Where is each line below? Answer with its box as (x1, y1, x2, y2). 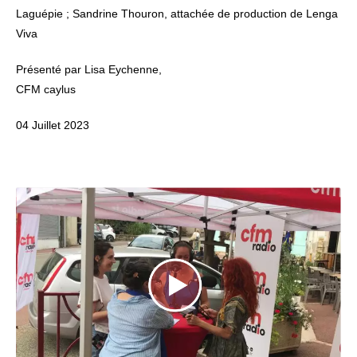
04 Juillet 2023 (16, 118, 89, 131)
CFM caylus (16, 82, 76, 96)
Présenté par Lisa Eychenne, (16, 62, 162, 76)
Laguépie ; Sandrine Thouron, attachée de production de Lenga (16, 6, 338, 20)
